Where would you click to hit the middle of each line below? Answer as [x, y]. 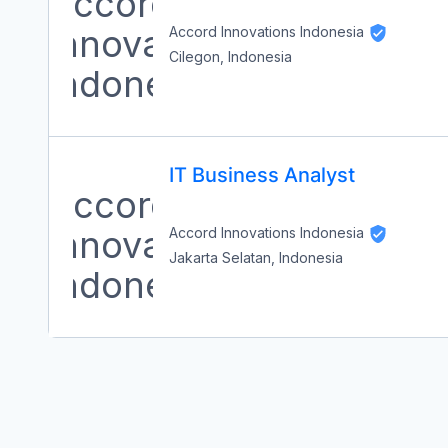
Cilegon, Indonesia [230, 56]
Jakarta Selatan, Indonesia [256, 257]
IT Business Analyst [262, 175]
